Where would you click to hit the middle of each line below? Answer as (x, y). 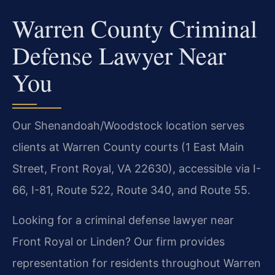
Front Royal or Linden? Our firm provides (118, 242)
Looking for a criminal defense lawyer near (123, 220)
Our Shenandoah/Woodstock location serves (128, 125)
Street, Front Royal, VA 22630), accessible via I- (137, 168)
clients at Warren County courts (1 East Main (128, 147)
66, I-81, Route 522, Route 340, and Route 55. (131, 190)
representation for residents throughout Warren (137, 263)
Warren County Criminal (135, 28)
